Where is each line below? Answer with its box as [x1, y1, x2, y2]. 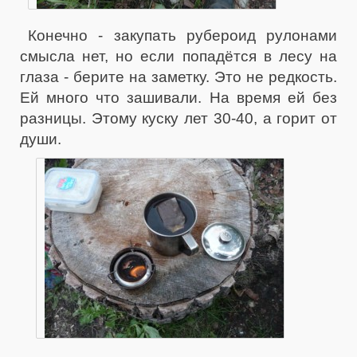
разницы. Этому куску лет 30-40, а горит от [20, 110, 337, 127]
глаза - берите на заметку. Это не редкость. [20, 69, 337, 85]
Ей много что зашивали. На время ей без [20, 89, 337, 106]
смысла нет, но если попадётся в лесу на [20, 48, 337, 65]
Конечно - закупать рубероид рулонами [28, 27, 337, 44]
